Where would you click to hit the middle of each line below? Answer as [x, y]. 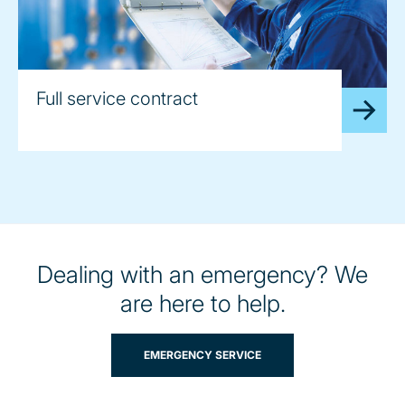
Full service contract [117, 98]
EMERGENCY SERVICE [202, 355]
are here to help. [202, 303]
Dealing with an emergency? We [202, 274]
